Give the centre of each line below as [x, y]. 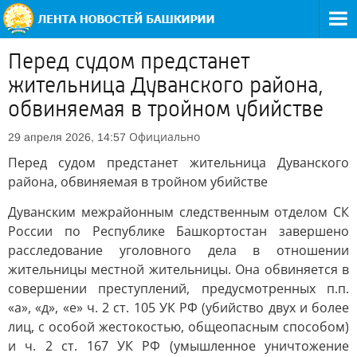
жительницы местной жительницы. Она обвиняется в [178, 269]
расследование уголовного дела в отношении [178, 250]
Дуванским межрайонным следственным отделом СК [178, 212]
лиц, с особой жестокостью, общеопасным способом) [178, 327]
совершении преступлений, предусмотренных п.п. [178, 288]
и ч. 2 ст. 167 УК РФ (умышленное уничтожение [178, 346]
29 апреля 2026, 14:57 [67, 137]
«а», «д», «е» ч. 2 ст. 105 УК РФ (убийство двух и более [178, 308]
